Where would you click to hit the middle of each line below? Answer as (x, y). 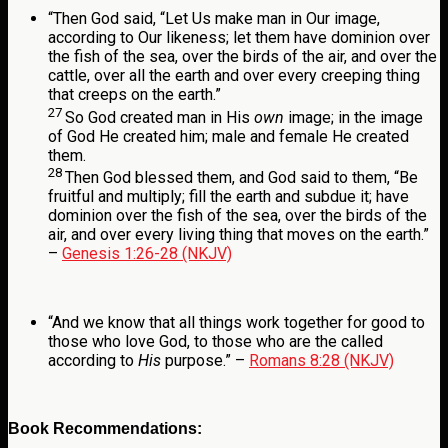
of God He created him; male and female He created (228, 136)
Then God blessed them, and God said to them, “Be (241, 177)
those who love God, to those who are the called (215, 341)
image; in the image (353, 117)
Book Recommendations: (105, 428)
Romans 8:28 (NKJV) (321, 360)
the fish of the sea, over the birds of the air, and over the (242, 57)
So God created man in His (159, 117)
